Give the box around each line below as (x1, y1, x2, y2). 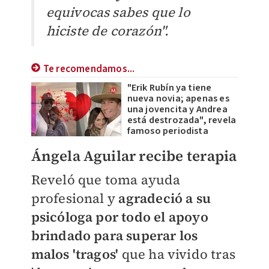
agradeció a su (115, 189, 211, 208)
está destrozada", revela (127, 113, 237, 127)
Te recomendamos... (43, 62, 135, 77)
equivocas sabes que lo (46, 3, 190, 22)
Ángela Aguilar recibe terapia (31, 146, 237, 166)
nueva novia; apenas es (127, 92, 229, 106)
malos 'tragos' (31, 245, 122, 264)
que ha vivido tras (121, 245, 236, 264)
